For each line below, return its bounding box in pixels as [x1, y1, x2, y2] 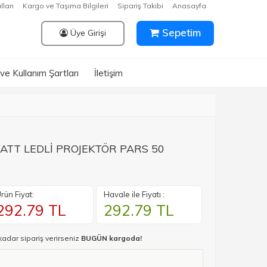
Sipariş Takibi [117, 1, 163, 10]
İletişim [94, 67, 123, 79]
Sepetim [159, 26, 201, 39]
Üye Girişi [67, 27, 106, 38]
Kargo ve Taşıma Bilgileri [23, 1, 108, 10]
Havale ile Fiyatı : [104, 190, 165, 199]
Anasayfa [172, 1, 206, 10]
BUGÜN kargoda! [81, 234, 142, 243]
